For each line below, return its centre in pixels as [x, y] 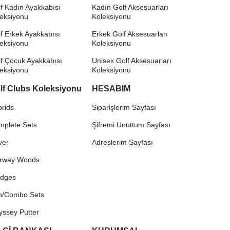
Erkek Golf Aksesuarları [130, 34]
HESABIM [111, 89]
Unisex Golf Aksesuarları [132, 61]
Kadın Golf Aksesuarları [130, 7]
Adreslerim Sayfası [123, 142]
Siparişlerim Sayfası [124, 108]
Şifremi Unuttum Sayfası [131, 125]
